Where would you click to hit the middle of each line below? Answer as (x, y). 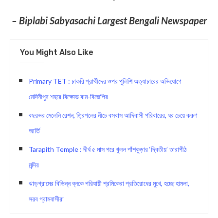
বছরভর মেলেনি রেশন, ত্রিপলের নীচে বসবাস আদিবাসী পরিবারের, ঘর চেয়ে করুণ (113, 115)
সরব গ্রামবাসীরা (46, 199)
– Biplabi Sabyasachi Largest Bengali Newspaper (109, 20)
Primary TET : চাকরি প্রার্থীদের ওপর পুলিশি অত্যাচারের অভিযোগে (105, 81)
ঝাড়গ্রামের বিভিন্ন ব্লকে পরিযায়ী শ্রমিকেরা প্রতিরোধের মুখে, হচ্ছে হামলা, (109, 183)
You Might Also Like (57, 52)
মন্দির (34, 164)
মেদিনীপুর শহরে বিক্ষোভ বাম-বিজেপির (68, 96)
